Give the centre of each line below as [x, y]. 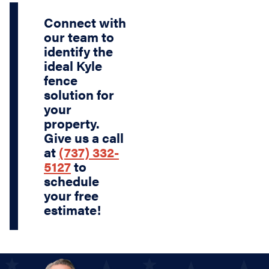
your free [71, 195]
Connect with [85, 23]
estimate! [73, 210]
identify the [79, 51]
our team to [79, 37]
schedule [72, 181]
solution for [79, 95]
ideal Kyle [73, 66]
